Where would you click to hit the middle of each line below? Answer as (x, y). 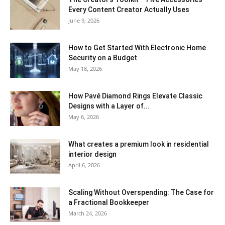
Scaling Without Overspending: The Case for (141, 192)
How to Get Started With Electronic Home (137, 47)
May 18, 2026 (85, 68)
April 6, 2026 (84, 165)
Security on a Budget (103, 58)
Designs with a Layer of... (109, 106)
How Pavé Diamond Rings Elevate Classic (135, 96)
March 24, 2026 (88, 213)
